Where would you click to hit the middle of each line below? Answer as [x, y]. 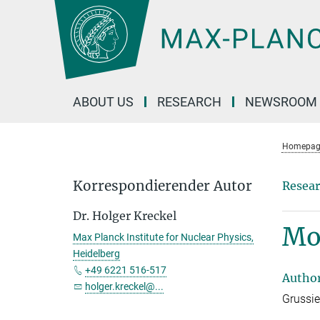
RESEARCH [189, 102]
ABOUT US [103, 102]
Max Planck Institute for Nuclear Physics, [163, 237]
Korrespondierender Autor [162, 186]
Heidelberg [96, 254]
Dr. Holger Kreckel [125, 216]
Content [23, 32]
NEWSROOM [281, 102]
